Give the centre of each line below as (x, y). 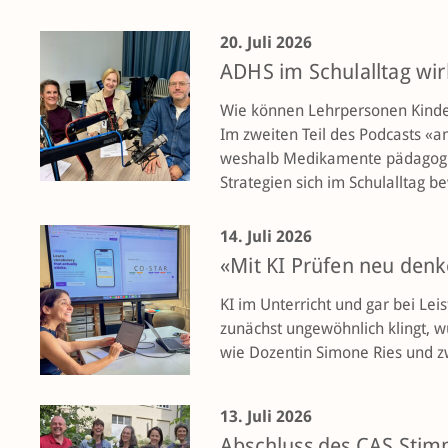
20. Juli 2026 (266, 42)
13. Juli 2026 (266, 416)
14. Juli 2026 (266, 236)
